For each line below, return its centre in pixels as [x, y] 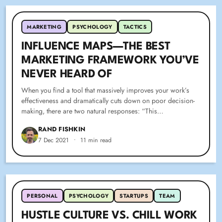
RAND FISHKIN [62, 129]
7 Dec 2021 [54, 140]
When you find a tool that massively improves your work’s [106, 90]
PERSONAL [42, 196]
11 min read [96, 140]
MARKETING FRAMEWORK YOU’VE [110, 61]
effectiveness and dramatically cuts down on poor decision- [108, 101]
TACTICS [135, 27]
